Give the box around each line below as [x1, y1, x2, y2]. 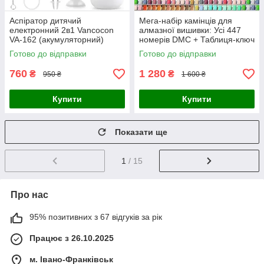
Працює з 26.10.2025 [29, 233, 114, 243]
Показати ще [115, 127, 167, 137]
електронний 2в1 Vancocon [9, 25, 114, 35]
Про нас [11, 190, 48, 200]
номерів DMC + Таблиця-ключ [139, 35, 255, 45]
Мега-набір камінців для [139, 16, 232, 26]
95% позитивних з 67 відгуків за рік [29, 212, 162, 222]
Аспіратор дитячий [9, 16, 81, 26]
